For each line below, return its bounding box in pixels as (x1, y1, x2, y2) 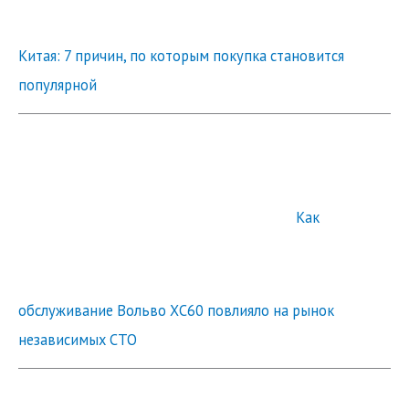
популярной (18, 75, 97, 96)
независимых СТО (18, 330, 137, 351)
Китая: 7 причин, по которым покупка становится (18, 46, 344, 67)
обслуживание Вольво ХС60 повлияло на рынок (18, 300, 334, 321)
